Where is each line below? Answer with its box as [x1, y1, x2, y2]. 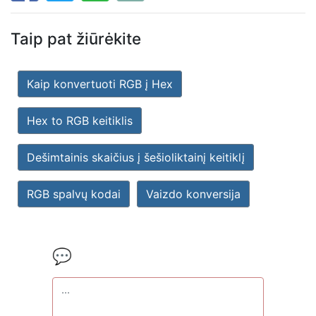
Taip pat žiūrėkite [11, 29, 141, 49]
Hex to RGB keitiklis [27, 114, 133, 128]
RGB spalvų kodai [27, 187, 121, 202]
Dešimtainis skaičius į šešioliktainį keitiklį [27, 150, 245, 165]
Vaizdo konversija [146, 187, 241, 202]
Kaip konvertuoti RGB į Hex [27, 77, 173, 92]
